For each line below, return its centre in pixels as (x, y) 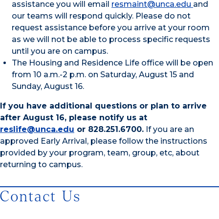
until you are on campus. (60, 51)
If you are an (169, 129)
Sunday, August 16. (48, 86)
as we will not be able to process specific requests (111, 39)
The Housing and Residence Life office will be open (112, 63)
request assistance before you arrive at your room (111, 27)
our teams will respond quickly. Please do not (101, 16)
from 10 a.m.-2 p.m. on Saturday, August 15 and (103, 74)
